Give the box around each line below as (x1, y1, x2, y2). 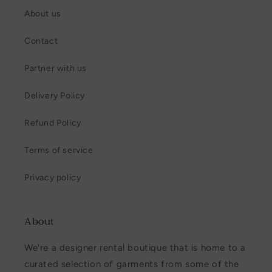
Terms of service (24, 145, 93, 156)
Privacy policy (24, 172, 81, 183)
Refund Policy (24, 118, 81, 129)
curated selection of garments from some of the (24, 259, 239, 270)
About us (24, 8, 61, 19)
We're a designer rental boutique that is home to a (24, 242, 246, 254)
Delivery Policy (24, 90, 85, 101)
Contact (24, 36, 58, 47)
